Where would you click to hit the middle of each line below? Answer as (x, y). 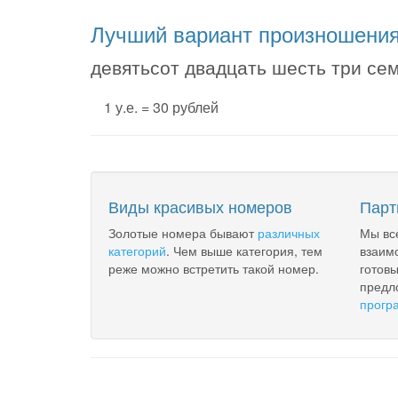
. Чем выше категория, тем (244, 251)
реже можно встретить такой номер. (214, 268)
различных (289, 233)
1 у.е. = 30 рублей (161, 107)
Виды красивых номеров (200, 206)
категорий (137, 251)
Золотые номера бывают (183, 233)
